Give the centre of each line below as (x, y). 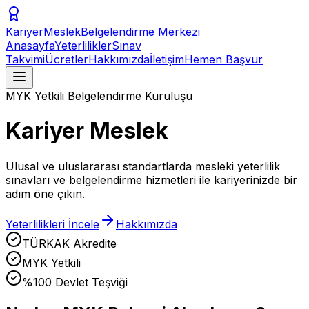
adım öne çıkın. (45, 193)
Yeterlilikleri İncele (52, 224)
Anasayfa (30, 46)
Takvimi (25, 59)
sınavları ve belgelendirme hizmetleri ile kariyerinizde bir (151, 180)
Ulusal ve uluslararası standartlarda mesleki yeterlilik (143, 166)
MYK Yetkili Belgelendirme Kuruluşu (99, 96)
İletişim (167, 59)
